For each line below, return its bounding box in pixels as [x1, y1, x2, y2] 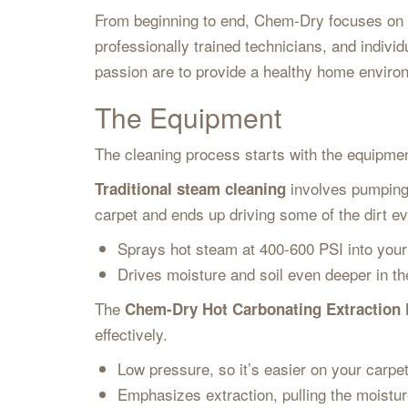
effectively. [94, 322, 177, 345]
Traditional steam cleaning [94, 178, 286, 199]
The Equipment [94, 97, 289, 137]
